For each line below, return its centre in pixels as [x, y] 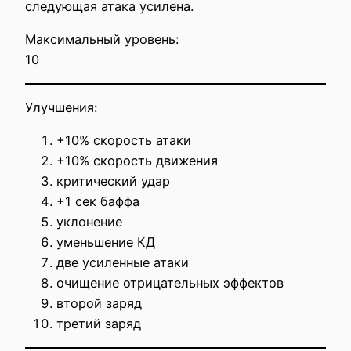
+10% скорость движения [137, 161]
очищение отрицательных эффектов [170, 283]
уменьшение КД [106, 242]
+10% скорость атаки [124, 141]
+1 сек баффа [98, 202]
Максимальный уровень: [102, 40]
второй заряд [99, 304]
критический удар [113, 181]
